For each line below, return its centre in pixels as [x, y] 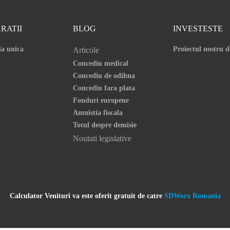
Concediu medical [100, 63]
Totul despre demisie [104, 125]
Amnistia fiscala [98, 113]
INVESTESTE [198, 28]
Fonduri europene [101, 100]
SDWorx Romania [192, 196]
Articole [86, 50]
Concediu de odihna [104, 76]
